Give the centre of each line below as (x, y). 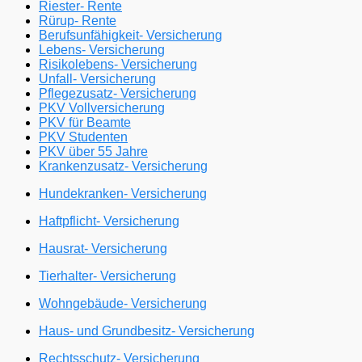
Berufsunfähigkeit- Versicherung (130, 36)
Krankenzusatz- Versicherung (123, 166)
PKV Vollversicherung (102, 108)
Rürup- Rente (78, 21)
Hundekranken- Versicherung (123, 194)
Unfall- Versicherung (97, 79)
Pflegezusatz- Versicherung (118, 94)
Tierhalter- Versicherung (107, 276)
